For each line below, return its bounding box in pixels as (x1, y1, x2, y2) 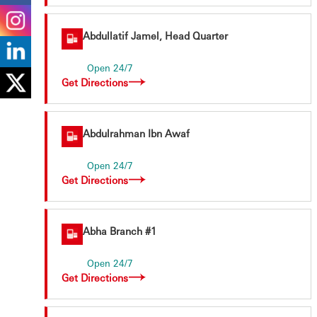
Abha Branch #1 (83, 224, 156, 237)
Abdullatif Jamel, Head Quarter (83, 29, 228, 42)
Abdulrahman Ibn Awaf (83, 127, 190, 139)
